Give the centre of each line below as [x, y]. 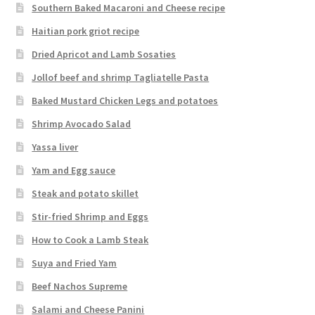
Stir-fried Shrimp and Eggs [90, 216]
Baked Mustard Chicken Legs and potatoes [125, 100]
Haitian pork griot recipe [86, 31]
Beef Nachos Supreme [80, 286]
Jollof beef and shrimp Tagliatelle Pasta [121, 77]
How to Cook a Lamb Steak [90, 239]
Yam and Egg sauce [74, 170]
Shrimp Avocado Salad [82, 123]
